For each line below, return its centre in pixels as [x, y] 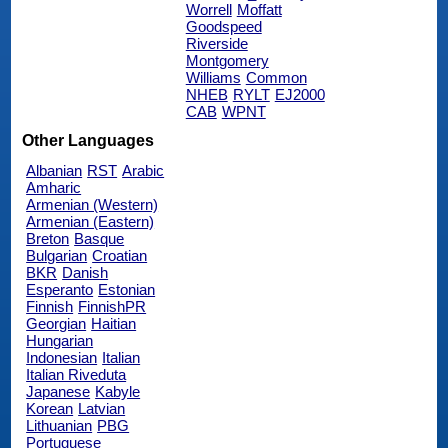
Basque [99, 238]
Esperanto [60, 289]
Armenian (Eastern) [90, 221]
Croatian [120, 255]
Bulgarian [57, 255]
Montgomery [227, 61]
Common [276, 78]
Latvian [102, 408]
